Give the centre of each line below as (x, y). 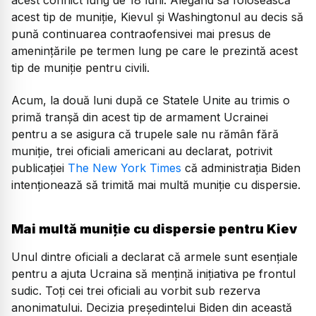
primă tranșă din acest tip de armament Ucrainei (140, 117)
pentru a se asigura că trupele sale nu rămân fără (145, 134)
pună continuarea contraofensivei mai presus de (141, 34)
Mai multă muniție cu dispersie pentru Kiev (154, 229)
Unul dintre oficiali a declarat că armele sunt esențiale (154, 256)
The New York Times (124, 168)
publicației (39, 168)
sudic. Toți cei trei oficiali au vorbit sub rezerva (136, 290)
